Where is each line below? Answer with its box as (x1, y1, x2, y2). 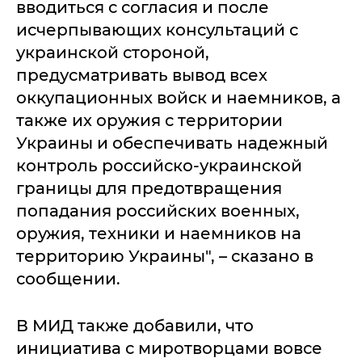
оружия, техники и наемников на (16, 223, 301, 243)
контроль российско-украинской (16, 155, 302, 175)
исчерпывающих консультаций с (16, 19, 298, 40)
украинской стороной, (16, 42, 209, 62)
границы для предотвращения (16, 178, 282, 198)
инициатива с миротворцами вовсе (16, 338, 322, 358)
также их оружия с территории (16, 110, 283, 130)
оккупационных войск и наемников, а (16, 87, 341, 107)
